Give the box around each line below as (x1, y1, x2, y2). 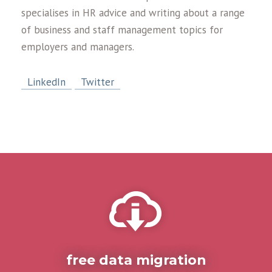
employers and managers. (21, 39, 134, 53)
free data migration (66, 251, 206, 268)
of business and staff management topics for (21, 22, 223, 36)
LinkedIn (27, 75, 66, 89)
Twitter (81, 75, 114, 89)
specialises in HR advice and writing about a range (21, 5, 245, 19)
